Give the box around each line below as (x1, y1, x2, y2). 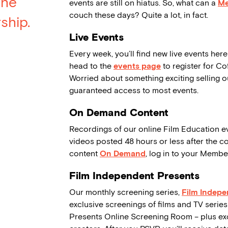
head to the (69, 61, 113, 71)
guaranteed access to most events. (69, 85, 198, 96)
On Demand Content (69, 106, 168, 119)
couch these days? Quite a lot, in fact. (69, 10, 208, 20)
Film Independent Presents (69, 169, 199, 182)
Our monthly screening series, (69, 187, 182, 197)
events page (113, 61, 161, 71)
